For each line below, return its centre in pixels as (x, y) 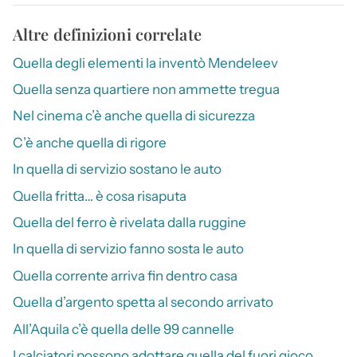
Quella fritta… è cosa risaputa (100, 196)
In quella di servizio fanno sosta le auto (128, 249)
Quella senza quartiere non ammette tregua (146, 89)
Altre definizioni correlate (107, 33)
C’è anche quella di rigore (90, 142)
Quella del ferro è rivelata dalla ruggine (129, 222)
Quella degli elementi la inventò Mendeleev (145, 63)
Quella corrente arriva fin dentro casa (125, 275)
